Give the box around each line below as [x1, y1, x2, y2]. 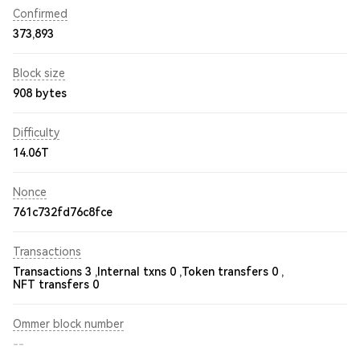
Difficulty [13, 126, 59, 139]
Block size [13, 67, 65, 80]
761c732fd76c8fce [13, 206, 112, 219]
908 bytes [13, 87, 67, 100]
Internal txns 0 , [97, 265, 182, 278]
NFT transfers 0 [13, 278, 99, 291]
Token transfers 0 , [182, 265, 284, 278]
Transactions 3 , [13, 265, 97, 278]
